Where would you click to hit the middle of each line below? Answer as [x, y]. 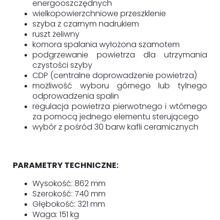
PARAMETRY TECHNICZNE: [66, 165]
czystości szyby [62, 65]
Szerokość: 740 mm [69, 194]
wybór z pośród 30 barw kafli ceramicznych [115, 127]
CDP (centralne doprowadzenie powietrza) [115, 76]
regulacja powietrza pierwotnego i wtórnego [120, 107]
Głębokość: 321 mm [69, 204]
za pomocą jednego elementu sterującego [116, 117]
